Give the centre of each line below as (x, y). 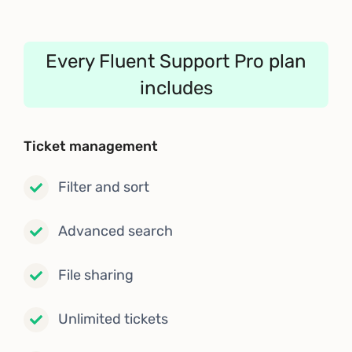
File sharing (96, 275)
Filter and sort (104, 187)
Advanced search (115, 231)
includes (176, 88)
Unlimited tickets (113, 319)
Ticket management (91, 146)
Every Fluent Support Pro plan (176, 61)
